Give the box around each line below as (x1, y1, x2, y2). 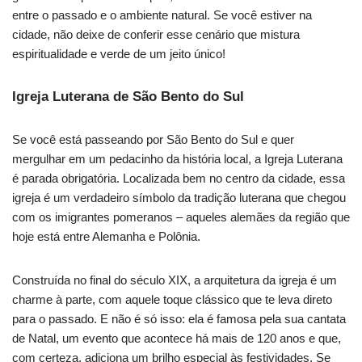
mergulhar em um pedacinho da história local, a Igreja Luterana (12, 152, 343, 166)
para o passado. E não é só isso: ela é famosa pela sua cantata (12, 312, 346, 326)
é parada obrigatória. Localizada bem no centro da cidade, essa (12, 171, 345, 186)
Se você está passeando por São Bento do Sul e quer (12, 133, 294, 147)
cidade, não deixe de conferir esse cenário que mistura (12, 27, 300, 42)
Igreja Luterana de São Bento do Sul (12, 89, 244, 105)
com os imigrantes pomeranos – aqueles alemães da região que (12, 210, 350, 225)
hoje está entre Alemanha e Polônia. (12, 229, 200, 244)
